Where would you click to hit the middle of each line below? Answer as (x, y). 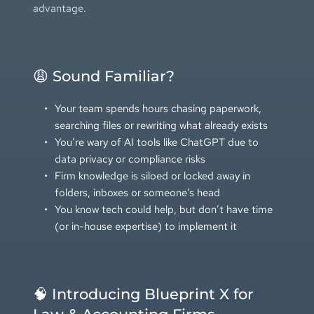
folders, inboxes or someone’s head (137, 192)
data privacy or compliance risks (130, 159)
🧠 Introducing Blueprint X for (143, 294)
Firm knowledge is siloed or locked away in (152, 176)
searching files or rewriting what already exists (161, 125)
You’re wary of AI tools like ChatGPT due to (156, 142)
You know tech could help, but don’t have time (163, 209)
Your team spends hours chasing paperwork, (158, 108)
